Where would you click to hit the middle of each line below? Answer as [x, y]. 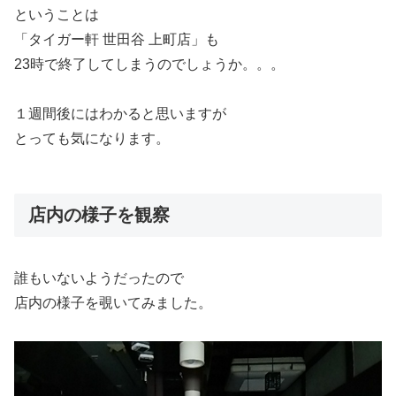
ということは [57, 14]
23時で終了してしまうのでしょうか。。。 [149, 64]
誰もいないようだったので [99, 278]
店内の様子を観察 [99, 215]
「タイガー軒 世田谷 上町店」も [117, 39]
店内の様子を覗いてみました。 [113, 302]
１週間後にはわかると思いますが [120, 114]
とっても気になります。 [92, 139]
